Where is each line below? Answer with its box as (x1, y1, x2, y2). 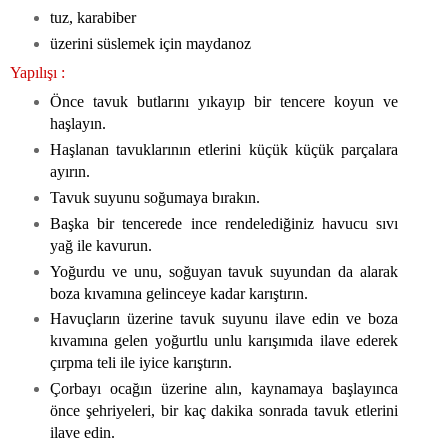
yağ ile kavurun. (49, 236, 152, 254)
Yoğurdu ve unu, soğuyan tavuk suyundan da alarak (49, 262, 399, 280)
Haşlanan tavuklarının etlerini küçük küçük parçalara (49, 140, 399, 158)
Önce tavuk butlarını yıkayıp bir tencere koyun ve (49, 92, 399, 110)
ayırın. (49, 162, 90, 180)
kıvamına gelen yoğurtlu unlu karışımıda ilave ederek (49, 332, 399, 350)
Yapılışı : (10, 63, 65, 81)
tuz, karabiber (49, 8, 136, 26)
